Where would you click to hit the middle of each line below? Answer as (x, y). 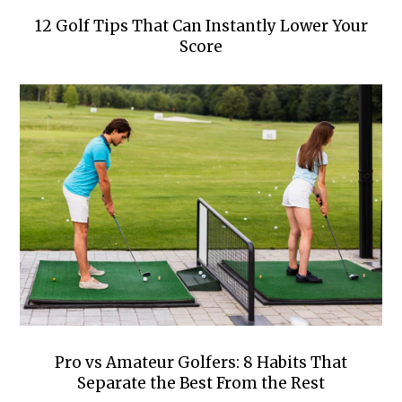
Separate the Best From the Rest (201, 384)
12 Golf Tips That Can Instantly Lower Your (201, 26)
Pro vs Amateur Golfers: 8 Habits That (201, 363)
